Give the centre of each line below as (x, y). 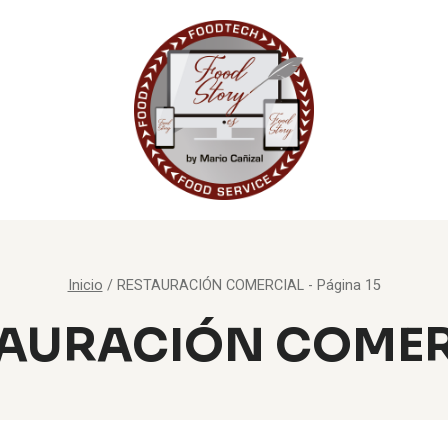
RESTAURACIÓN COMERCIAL (210, 285)
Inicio (85, 285)
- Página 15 (342, 285)
